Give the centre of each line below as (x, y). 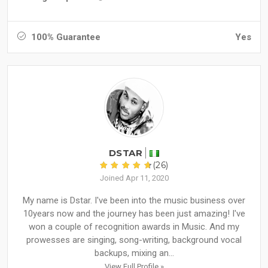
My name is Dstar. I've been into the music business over (134, 201)
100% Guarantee (65, 37)
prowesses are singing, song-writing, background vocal (134, 240)
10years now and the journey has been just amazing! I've (134, 214)
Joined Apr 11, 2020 (134, 178)
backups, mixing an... (134, 253)
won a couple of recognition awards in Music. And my (134, 227)
